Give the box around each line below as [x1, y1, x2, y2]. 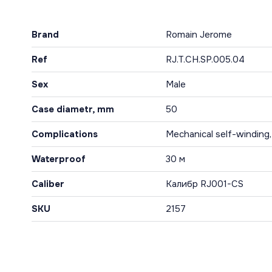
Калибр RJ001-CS [166, 178, 243, 190]
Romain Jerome [166, 29, 232, 41]
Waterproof [32, 153, 86, 165]
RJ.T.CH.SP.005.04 [166, 53, 245, 66]
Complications [32, 128, 98, 140]
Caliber [32, 178, 64, 190]
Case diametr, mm [32, 103, 114, 115]
